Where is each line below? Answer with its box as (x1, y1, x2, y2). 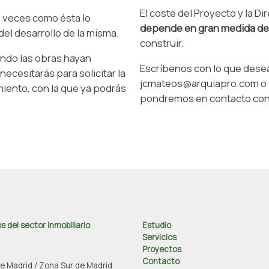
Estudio (142, 219, 171, 231)
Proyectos (142, 243, 181, 255)
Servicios (142, 231, 177, 243)
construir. (139, 36, 184, 50)
